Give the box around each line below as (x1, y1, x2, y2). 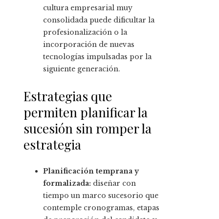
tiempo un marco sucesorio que (43, 191, 158, 200)
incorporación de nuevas (43, 40, 134, 49)
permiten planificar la (23, 104, 148, 121)
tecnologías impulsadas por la (43, 52, 152, 62)
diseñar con (91, 179, 136, 188)
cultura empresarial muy (43, 3, 132, 13)
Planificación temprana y (43, 167, 139, 176)
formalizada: (43, 179, 91, 188)
